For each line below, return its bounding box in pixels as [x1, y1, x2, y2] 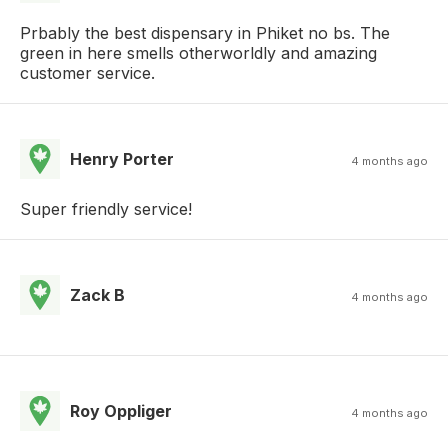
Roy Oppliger [70, 401, 172, 422]
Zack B [70, 285, 125, 306]
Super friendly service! [20, 199, 192, 220]
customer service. [20, 63, 155, 84]
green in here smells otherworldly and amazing [20, 43, 377, 64]
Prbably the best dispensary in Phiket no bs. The [20, 23, 390, 44]
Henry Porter [70, 149, 174, 170]
